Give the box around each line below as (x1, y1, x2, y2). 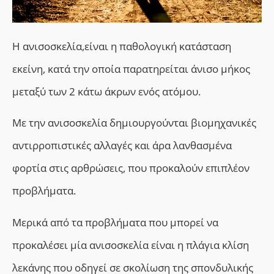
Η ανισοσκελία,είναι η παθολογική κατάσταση (12, 39, 231, 53)
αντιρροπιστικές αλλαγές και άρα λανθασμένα (12, 138, 232, 153)
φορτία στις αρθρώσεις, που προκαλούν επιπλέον (12, 161, 250, 176)
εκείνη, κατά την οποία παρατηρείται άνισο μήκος (12, 61, 250, 76)
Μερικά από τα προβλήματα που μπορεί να (12, 215, 218, 229)
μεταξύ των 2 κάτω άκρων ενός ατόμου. (12, 84, 201, 98)
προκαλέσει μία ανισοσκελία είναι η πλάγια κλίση (12, 237, 249, 252)
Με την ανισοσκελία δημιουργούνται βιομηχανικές (12, 116, 256, 130)
